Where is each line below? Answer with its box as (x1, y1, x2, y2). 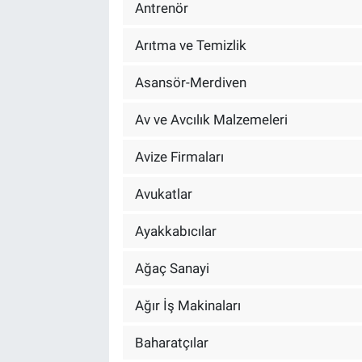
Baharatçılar (134, 334, 208, 351)
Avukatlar (134, 185, 192, 202)
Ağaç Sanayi (134, 259, 209, 276)
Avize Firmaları (134, 148, 224, 165)
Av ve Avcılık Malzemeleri (134, 111, 288, 128)
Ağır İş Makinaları (134, 297, 241, 314)
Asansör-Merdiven (134, 74, 246, 90)
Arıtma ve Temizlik (134, 36, 246, 53)
